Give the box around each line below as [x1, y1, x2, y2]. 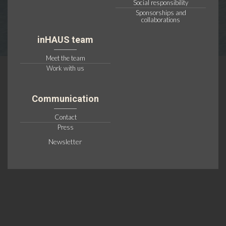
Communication [32, 93, 99, 104]
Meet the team [45, 54, 85, 63]
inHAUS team [37, 34, 93, 45]
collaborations [141, 16, 180, 24]
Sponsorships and [135, 9, 186, 17]
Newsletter [48, 137, 82, 146]
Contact [54, 113, 77, 122]
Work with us [46, 64, 84, 73]
